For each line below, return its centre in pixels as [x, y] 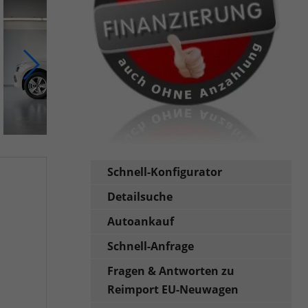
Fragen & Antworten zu [171, 271]
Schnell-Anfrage [151, 246]
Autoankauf [141, 221]
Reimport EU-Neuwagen [173, 289]
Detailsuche [140, 196]
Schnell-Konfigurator [165, 172]
